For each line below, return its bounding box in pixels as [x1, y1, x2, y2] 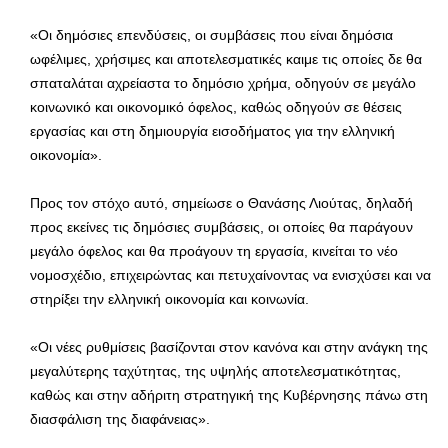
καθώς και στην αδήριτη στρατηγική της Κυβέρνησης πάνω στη [30, 387, 428, 404]
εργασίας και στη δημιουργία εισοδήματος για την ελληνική [30, 123, 395, 140]
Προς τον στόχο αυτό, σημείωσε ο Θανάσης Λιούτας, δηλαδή [30, 195, 413, 212]
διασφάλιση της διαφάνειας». [30, 411, 210, 428]
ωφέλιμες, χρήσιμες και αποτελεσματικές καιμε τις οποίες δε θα [30, 51, 422, 68]
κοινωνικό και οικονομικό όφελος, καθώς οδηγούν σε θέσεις [30, 99, 402, 116]
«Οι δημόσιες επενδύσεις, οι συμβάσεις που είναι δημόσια [30, 27, 393, 44]
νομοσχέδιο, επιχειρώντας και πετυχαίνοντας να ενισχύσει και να [30, 267, 431, 284]
